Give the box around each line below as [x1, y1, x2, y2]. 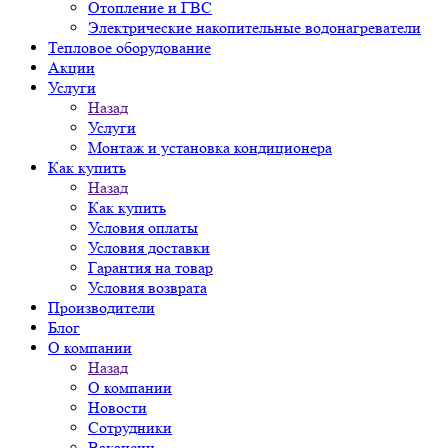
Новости [88, 398, 147, 417]
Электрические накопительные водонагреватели [88, 18, 421, 37]
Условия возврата [88, 278, 207, 297]
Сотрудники [88, 418, 172, 437]
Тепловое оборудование [48, 38, 211, 57]
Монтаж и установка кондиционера [88, 138, 332, 157]
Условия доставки [88, 238, 210, 257]
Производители [48, 298, 155, 317]
